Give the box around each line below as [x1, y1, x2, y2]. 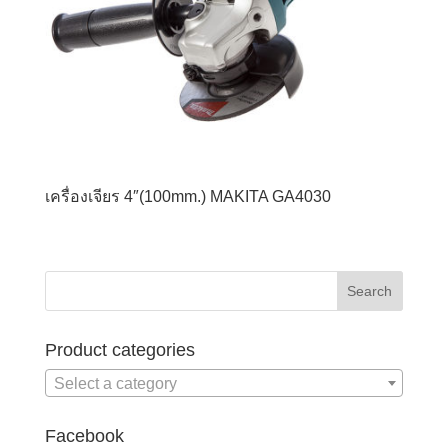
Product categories [44, 339, 195, 360]
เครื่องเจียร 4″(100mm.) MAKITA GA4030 [44, 188, 331, 206]
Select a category [53, 375, 177, 393]
